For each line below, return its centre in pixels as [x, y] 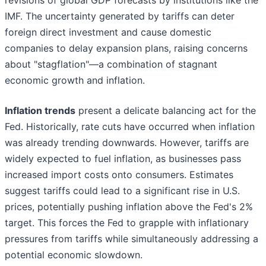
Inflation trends [40, 111]
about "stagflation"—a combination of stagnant [111, 64]
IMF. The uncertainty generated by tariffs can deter [120, 16]
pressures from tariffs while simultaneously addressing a [132, 239]
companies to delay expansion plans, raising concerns [126, 48]
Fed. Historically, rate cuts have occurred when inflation [130, 127]
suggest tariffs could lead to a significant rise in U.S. [122, 191]
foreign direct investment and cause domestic [108, 32]
